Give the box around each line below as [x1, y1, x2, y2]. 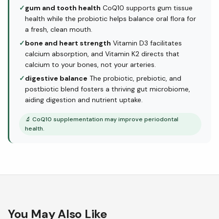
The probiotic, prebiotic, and [88, 74, 181, 83]
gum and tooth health [25, 3, 101, 12]
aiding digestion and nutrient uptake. [25, 95, 143, 104]
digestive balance [25, 74, 88, 83]
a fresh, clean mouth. [25, 25, 92, 34]
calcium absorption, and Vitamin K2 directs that [25, 49, 179, 58]
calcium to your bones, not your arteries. [25, 60, 156, 69]
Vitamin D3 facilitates [111, 39, 182, 47]
